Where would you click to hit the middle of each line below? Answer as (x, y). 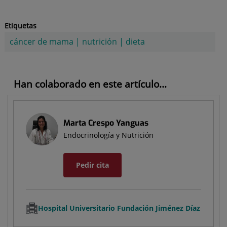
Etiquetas (20, 25)
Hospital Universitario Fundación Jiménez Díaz (119, 208)
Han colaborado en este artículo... (90, 84)
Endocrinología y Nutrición (108, 135)
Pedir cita (92, 165)
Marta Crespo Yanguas (106, 123)
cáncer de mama (41, 41)
